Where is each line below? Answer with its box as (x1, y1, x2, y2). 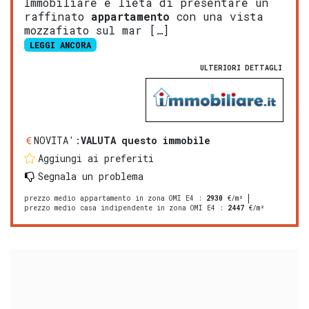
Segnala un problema (38, 169, 143, 183)
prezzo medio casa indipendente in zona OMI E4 (24, 203, 215, 212)
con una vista (170, 8, 263, 23)
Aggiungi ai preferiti (38, 151, 154, 165)
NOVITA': (34, 133, 81, 147)
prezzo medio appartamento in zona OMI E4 (24, 193, 194, 203)
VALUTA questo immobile (81, 133, 210, 147)
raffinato (24, 8, 91, 23)
